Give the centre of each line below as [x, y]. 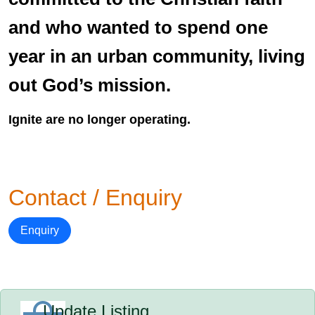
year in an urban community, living [157, 56]
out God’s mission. [90, 85]
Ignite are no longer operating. [99, 120]
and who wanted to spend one [138, 27]
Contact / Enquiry [95, 198]
